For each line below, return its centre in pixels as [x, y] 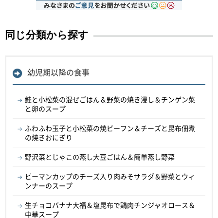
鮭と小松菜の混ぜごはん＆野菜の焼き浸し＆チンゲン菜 [110, 100]
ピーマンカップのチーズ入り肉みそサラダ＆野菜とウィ [110, 176]
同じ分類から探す [47, 35]
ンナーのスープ [49, 186]
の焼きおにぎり [49, 137]
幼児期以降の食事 [58, 72]
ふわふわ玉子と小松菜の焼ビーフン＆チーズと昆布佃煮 [110, 128]
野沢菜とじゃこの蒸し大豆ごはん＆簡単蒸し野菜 [100, 157]
